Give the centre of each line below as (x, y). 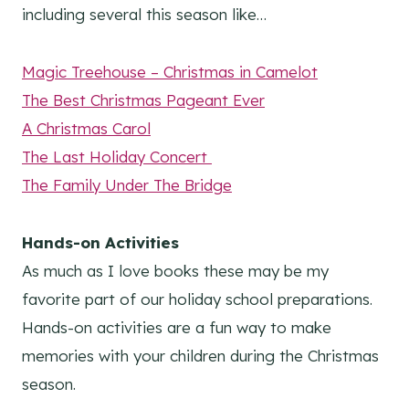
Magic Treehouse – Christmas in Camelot (170, 72)
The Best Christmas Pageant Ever (143, 100)
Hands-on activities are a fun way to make (177, 328)
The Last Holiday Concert (117, 157)
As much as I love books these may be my (175, 271)
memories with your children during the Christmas (200, 356)
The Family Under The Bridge (127, 185)
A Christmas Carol (86, 129)
